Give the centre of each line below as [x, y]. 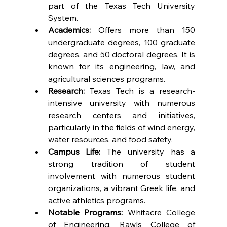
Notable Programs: [85, 212]
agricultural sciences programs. [106, 78]
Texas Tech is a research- [140, 90]
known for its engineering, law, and [122, 66]
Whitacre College [159, 212]
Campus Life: [74, 151]
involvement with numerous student [122, 176]
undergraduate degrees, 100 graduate [122, 42]
